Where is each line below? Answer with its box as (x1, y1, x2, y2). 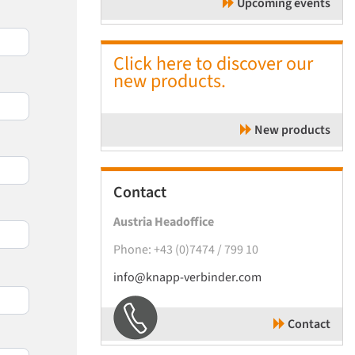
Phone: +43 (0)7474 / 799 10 (113, 240, 258, 258)
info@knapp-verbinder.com (113, 268, 261, 286)
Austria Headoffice (113, 212, 214, 231)
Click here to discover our (113, 49, 313, 78)
